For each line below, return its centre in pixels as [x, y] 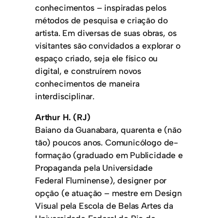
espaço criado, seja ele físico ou [97, 58]
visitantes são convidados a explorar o [108, 46]
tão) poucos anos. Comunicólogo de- [107, 143]
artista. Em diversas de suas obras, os [106, 33]
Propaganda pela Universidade [94, 168]
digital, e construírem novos [88, 71]
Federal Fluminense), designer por [101, 181]
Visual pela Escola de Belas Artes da [104, 206]
